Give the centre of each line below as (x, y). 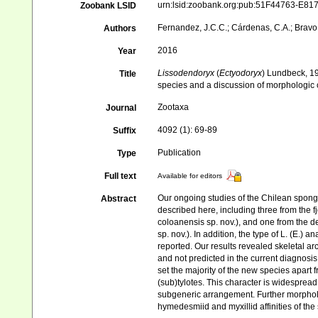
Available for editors (190, 176)
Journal (121, 108)
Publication (180, 153)
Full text (121, 176)
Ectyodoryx (241, 73)
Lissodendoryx (187, 73)
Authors (120, 28)
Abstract (119, 199)
